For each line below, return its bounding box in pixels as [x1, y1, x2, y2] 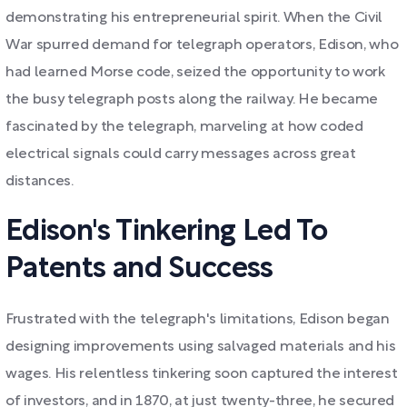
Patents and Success [5, 256, 273, 283]
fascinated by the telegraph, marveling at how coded [5, 121, 363, 134]
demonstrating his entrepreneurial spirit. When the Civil [5, 12, 383, 25]
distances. [5, 175, 74, 188]
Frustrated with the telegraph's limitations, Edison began [5, 313, 390, 326]
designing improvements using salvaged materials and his [5, 341, 396, 353]
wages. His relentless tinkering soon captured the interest [5, 368, 398, 381]
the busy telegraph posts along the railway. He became [5, 94, 379, 106]
